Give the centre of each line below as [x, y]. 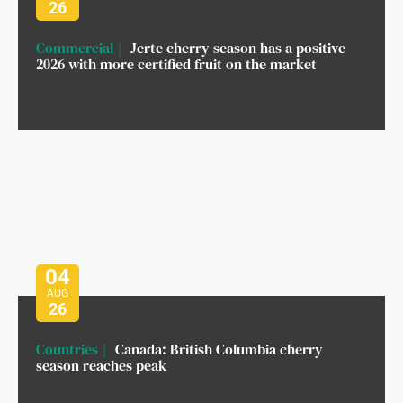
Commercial [75, 47]
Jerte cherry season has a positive [238, 47]
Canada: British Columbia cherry [219, 349]
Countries [67, 349]
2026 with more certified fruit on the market [176, 63]
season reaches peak [101, 365]
